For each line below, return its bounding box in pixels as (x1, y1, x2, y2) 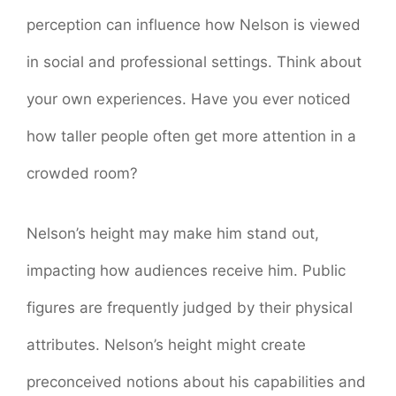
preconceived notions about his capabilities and (27, 372, 366, 391)
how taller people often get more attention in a (27, 127, 356, 146)
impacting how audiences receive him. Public (27, 261, 346, 279)
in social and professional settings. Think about (27, 53, 362, 72)
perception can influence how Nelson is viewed (27, 16, 361, 34)
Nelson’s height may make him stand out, (27, 224, 319, 242)
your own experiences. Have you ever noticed (27, 90, 351, 109)
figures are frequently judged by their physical (27, 298, 353, 316)
